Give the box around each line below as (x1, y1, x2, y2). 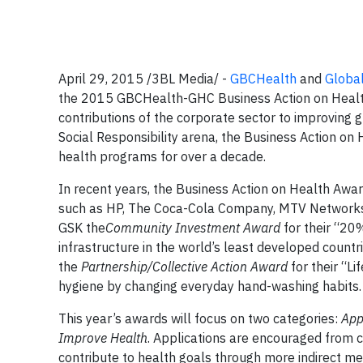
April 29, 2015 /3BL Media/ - (58, 70, 230, 87)
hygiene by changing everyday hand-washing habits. (58, 278, 361, 294)
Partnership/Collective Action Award (81, 258, 288, 275)
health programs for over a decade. (58, 148, 266, 164)
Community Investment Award (105, 220, 284, 236)
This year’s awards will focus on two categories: (58, 310, 341, 327)
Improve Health (58, 330, 147, 346)
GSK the (58, 220, 105, 236)
